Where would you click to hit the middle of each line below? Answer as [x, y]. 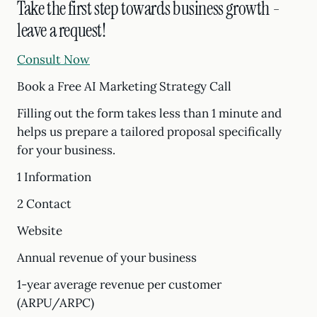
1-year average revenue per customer [119, 284]
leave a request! [62, 30]
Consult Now [53, 59]
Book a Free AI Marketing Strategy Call [124, 86]
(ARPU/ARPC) [56, 303]
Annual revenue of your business [107, 258]
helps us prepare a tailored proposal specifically [149, 132]
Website [40, 231]
